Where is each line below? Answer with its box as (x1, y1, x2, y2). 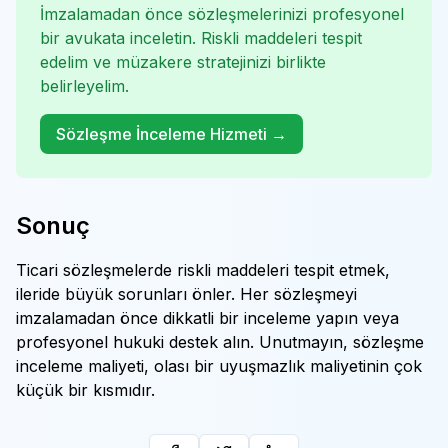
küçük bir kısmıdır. (16, 380, 155, 400)
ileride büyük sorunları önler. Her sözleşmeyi (16, 284, 357, 304)
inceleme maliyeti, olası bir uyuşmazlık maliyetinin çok (16, 356, 422, 376)
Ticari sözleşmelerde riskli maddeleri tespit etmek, (16, 260, 390, 280)
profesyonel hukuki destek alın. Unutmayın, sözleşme (16, 332, 424, 352)
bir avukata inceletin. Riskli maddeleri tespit (40, 28, 362, 48)
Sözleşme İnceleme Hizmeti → (56, 124, 287, 144)
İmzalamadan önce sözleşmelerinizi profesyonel (40, 4, 404, 24)
